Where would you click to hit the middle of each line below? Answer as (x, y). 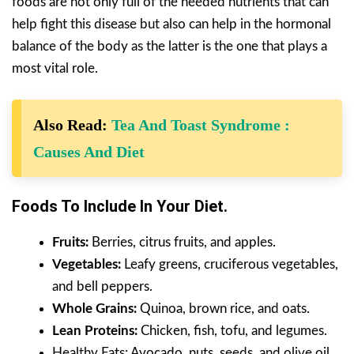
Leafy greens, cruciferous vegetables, (230, 264)
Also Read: (72, 124)
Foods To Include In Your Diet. (120, 206)
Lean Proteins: (95, 330)
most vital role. (55, 68)
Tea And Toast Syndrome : (201, 124)
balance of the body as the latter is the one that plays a (169, 46)
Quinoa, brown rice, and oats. (223, 308)
